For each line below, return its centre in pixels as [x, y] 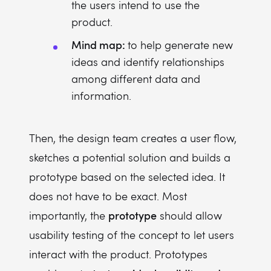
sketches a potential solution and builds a [130, 157]
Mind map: [100, 44]
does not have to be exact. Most [108, 196]
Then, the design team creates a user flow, [133, 138]
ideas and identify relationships [148, 62]
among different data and [136, 79]
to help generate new [180, 45]
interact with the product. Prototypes [118, 254]
